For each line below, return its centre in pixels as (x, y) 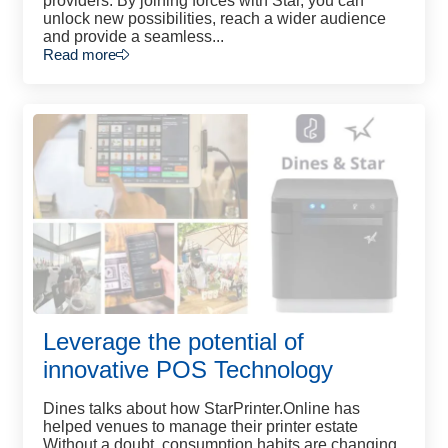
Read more (79, 54)
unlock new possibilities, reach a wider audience (214, 18)
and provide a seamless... (133, 36)
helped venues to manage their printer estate (200, 426)
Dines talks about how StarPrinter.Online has (201, 408)
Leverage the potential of (173, 341)
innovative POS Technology (188, 369)
